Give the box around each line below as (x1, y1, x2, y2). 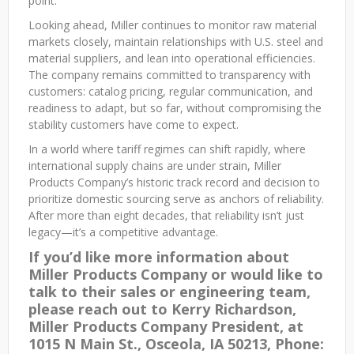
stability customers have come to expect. (28, 117, 239, 133)
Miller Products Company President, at (28, 317, 303, 337)
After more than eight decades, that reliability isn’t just (28, 208, 304, 224)
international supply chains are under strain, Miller (28, 158, 281, 174)
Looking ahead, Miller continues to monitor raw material (28, 17, 317, 33)
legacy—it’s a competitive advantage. (28, 224, 218, 240)
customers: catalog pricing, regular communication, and (28, 84, 313, 100)
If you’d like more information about (28, 247, 289, 267)
